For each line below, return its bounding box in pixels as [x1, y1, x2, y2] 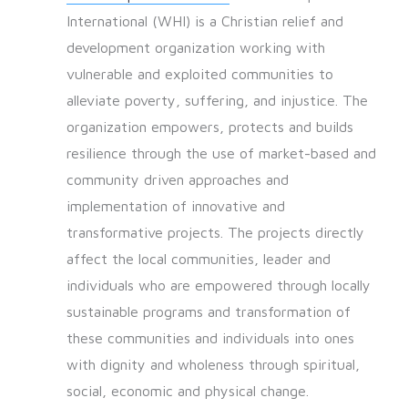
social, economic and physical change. [66, 382, 309, 400]
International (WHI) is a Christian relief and [66, 13, 343, 30]
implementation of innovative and [66, 198, 285, 215]
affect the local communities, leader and [66, 250, 331, 268]
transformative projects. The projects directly [66, 224, 364, 241]
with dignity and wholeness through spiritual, [66, 356, 360, 373]
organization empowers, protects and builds [66, 118, 353, 136]
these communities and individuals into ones [66, 330, 354, 347]
